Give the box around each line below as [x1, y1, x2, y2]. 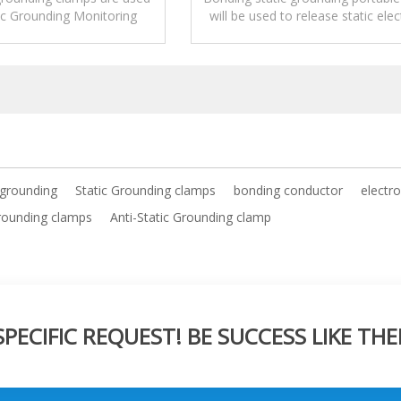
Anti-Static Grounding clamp [110, 209, 271, 226]
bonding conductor [234, 182, 343, 199]
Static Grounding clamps [75, 182, 216, 199]
